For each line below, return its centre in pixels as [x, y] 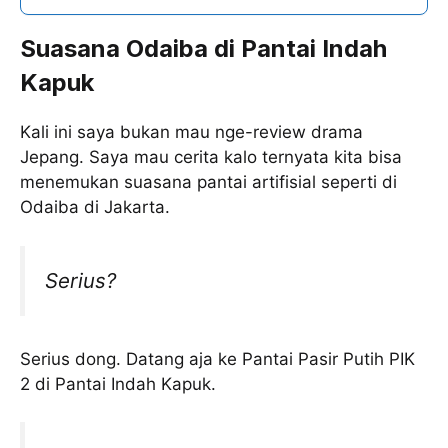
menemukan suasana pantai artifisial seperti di [208, 182]
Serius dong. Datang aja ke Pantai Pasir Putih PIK [217, 358]
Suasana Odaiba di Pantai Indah [203, 49]
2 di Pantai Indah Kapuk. [118, 383]
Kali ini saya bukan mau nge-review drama [191, 132]
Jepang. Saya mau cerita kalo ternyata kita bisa [211, 157]
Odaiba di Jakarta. [95, 207]
